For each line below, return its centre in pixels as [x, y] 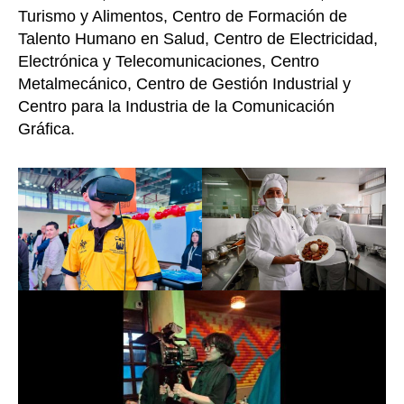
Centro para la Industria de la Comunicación [176, 107]
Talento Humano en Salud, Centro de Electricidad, [198, 39]
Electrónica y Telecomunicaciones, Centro [169, 62]
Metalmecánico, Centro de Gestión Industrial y [184, 84]
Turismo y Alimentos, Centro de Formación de [183, 17]
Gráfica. [46, 129]
